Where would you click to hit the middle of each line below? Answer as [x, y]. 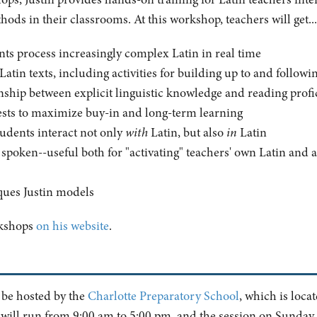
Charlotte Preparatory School [163, 296]
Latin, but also [188, 133]
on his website [72, 226]
